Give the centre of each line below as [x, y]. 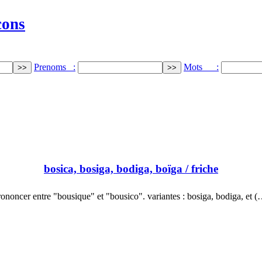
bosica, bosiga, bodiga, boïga [113, 169]
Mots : [201, 67]
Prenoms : [55, 67]
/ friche [200, 169]
